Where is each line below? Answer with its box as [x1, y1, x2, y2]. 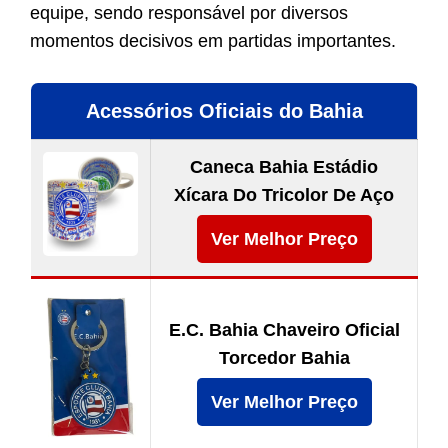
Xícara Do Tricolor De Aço [174, 185, 394, 206]
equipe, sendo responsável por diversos [30, 3, 348, 24]
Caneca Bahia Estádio [190, 157, 378, 178]
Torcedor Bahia [218, 348, 350, 369]
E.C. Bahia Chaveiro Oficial [168, 320, 400, 341]
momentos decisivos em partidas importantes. [30, 31, 396, 52]
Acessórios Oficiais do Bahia [85, 100, 363, 123]
